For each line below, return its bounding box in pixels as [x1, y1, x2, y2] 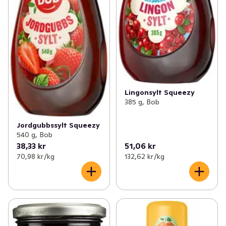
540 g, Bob [17, 130, 52, 140]
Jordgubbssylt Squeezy [17, 121, 100, 130]
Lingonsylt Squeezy [124, 87, 195, 97]
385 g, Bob [124, 97, 159, 106]
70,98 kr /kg [17, 152, 54, 161]
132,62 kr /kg [124, 152, 164, 161]
